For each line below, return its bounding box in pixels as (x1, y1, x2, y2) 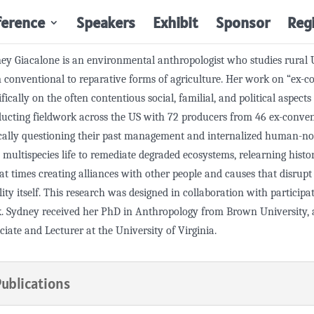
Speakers (76, 12, 135, 32)
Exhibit (152, 12, 198, 32)
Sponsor (215, 12, 270, 32)
